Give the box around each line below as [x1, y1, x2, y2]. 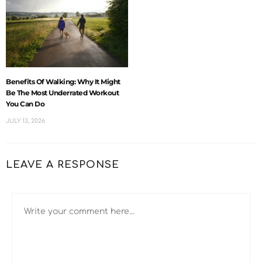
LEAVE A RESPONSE [6, 158, 119, 170]
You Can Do [6, 99, 44, 108]
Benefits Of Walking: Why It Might [6, 77, 120, 86]
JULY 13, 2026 [6, 117, 45, 124]
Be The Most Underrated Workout [6, 88, 119, 97]
